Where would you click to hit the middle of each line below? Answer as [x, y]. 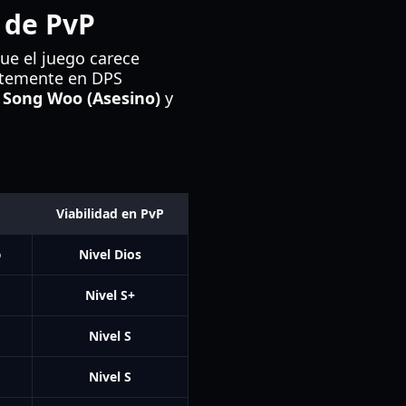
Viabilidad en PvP [110, 213]
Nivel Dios [110, 254]
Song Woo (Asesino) [82, 98]
